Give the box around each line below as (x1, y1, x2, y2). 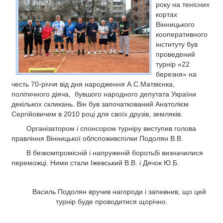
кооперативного (156, 30, 208, 39)
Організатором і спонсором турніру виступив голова (26, 124, 196, 133)
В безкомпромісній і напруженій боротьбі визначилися (26, 149, 203, 157)
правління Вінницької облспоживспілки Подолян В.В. (11, 134, 183, 143)
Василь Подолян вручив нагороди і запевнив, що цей (32, 188, 206, 196)
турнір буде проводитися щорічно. (55, 198, 168, 206)
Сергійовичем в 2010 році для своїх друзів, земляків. (11, 110, 183, 118)
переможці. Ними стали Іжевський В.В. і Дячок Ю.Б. (11, 159, 179, 167)
